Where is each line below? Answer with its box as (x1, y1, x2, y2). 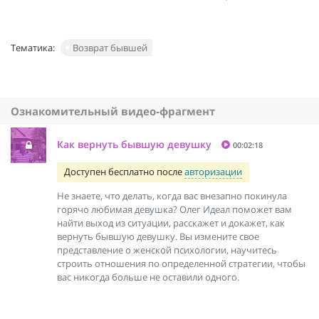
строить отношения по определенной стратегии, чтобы (57, 256, 305, 270)
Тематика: (11, 41, 55, 54)
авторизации (184, 165, 242, 178)
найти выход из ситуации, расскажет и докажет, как (57, 216, 285, 229)
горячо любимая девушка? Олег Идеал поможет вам (57, 202, 292, 216)
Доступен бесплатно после (64, 165, 184, 178)
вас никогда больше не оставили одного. (57, 270, 239, 283)
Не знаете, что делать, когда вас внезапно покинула (57, 189, 287, 202)
